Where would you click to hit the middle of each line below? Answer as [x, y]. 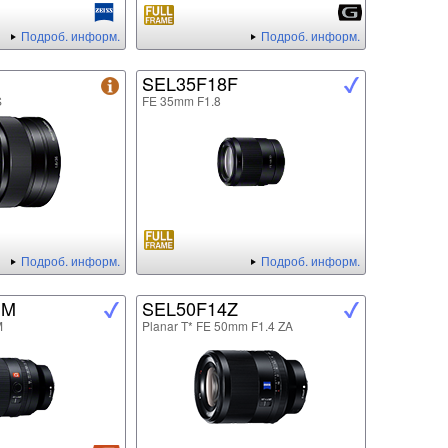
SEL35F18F [190, 83]
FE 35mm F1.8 [181, 101]
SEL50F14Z [190, 308]
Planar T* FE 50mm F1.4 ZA [217, 326]
